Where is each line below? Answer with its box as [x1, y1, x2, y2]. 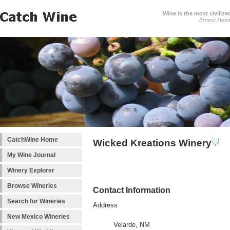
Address [93, 202, 118, 209]
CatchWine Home [7, 136, 58, 143]
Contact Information [93, 185, 170, 195]
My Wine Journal [7, 151, 55, 159]
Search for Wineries [7, 198, 65, 205]
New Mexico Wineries [7, 213, 70, 220]
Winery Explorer [7, 167, 54, 174]
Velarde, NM [113, 221, 150, 229]
